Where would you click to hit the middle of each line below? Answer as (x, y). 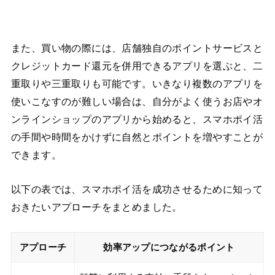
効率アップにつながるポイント (169, 248)
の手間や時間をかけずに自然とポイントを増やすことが (137, 137)
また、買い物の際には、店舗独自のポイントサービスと (137, 48)
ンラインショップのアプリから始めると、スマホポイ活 (137, 120)
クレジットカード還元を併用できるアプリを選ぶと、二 (137, 66)
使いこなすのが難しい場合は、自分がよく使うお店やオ (137, 102)
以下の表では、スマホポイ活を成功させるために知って (137, 189)
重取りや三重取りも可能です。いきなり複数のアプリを (137, 84)
